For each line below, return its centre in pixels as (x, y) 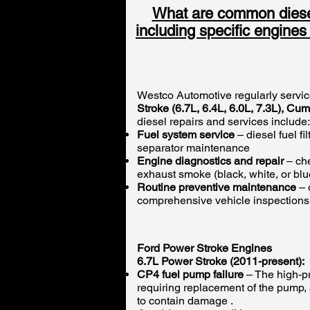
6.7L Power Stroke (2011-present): (221, 261)
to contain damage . (185, 301)
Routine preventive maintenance (217, 187)
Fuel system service (186, 135)
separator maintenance (193, 148)
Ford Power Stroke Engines (204, 248)
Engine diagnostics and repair (210, 161)
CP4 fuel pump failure (190, 274)
